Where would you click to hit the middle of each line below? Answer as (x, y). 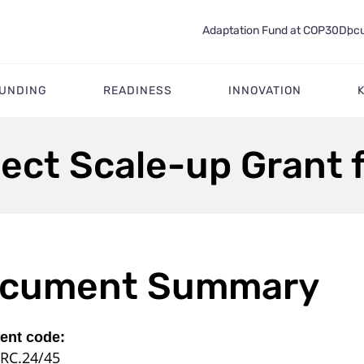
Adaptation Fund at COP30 (270, 30)
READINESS (137, 90)
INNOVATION (265, 90)
